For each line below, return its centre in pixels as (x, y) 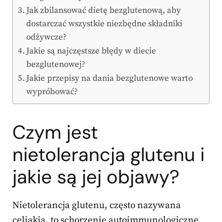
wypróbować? (52, 92)
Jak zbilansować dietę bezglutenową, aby (104, 11)
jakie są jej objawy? (96, 177)
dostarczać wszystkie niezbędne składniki (105, 24)
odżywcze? (47, 37)
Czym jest (55, 133)
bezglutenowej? (56, 65)
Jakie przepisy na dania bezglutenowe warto (110, 79)
